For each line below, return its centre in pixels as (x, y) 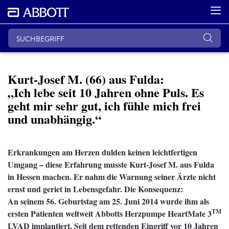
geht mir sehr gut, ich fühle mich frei (104, 105)
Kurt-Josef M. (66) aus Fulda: (86, 79)
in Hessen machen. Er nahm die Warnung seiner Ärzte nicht (112, 176)
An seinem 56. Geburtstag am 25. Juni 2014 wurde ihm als (108, 201)
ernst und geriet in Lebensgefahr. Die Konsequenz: (95, 189)
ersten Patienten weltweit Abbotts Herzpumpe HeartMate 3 (110, 213)
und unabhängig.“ (54, 119)
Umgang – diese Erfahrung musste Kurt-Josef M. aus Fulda (111, 164)
